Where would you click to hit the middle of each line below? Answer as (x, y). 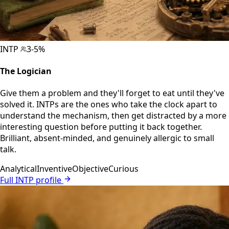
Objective (90, 169)
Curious (123, 169)
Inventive (54, 169)
